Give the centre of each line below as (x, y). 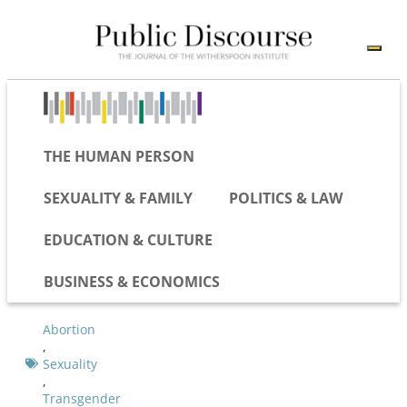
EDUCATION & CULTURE (128, 239)
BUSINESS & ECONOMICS (132, 281)
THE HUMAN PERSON (119, 156)
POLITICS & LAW (286, 198)
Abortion (69, 329)
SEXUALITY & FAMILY (118, 198)
